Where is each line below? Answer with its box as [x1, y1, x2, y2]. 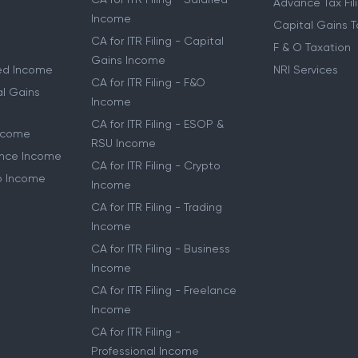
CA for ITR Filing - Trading [91, 201, 223, 213]
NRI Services [272, 63, 338, 76]
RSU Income [91, 137, 157, 149]
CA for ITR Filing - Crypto [91, 159, 221, 172]
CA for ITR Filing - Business [91, 242, 231, 255]
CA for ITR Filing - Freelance [91, 284, 237, 296]
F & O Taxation [272, 41, 351, 54]
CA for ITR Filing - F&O [91, 76, 206, 89]
